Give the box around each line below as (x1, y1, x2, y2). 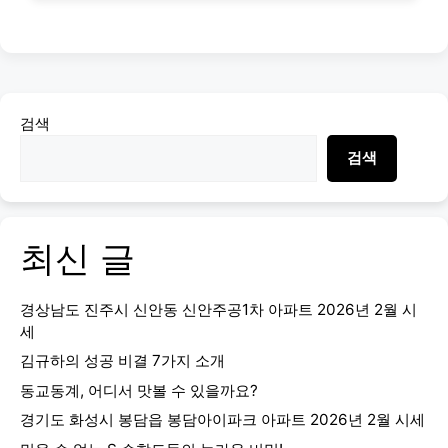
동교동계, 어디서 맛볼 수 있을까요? (20, 380, 258, 400)
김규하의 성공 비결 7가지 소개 (20, 351, 225, 371)
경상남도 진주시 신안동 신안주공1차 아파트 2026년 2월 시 (20, 299, 417, 319)
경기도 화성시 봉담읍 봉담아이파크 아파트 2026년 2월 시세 (20, 410, 425, 430)
